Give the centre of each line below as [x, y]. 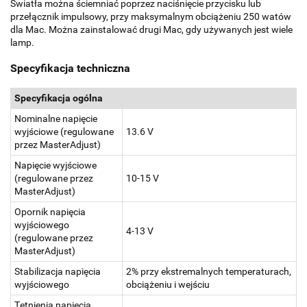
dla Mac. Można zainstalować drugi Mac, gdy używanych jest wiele [151, 29]
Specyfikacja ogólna [59, 98]
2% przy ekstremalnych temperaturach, [209, 271]
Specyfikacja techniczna [70, 69]
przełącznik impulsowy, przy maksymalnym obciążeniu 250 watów [151, 16]
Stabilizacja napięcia [58, 271]
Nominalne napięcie [56, 118]
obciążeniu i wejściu [168, 284]
